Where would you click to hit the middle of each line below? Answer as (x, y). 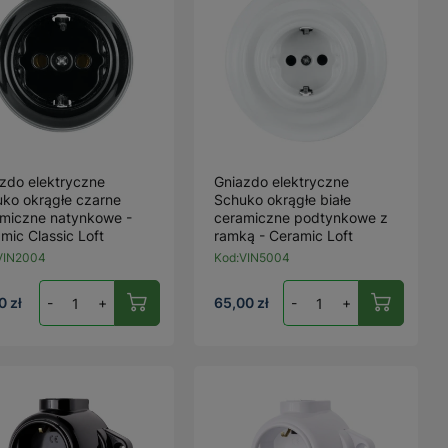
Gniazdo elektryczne (282, 181)
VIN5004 (265, 257)
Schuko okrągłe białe (283, 199)
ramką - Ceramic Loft (284, 235)
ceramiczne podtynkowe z (301, 217)
